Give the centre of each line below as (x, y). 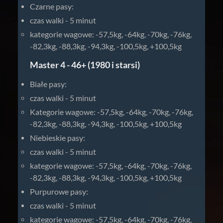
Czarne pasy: (52, 6)
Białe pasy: (48, 84)
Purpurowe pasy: (59, 191)
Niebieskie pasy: (57, 138)
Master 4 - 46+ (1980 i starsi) (85, 65)
